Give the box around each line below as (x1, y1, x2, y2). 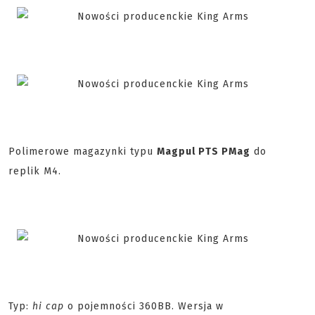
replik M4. (8, 165, 61, 178)
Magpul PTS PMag (157, 146, 250, 158)
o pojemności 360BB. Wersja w (64, 300, 224, 313)
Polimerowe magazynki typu (8, 146, 157, 158)
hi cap (32, 300, 64, 313)
